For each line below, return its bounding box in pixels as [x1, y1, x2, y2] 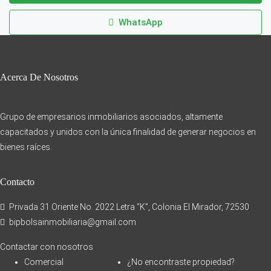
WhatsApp [116, 17, 163, 28]
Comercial [24, 256, 64, 267]
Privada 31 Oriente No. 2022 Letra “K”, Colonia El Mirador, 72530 [7, 201, 249, 212]
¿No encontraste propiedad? [127, 256, 235, 267]
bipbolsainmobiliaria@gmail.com [9, 217, 136, 227]
